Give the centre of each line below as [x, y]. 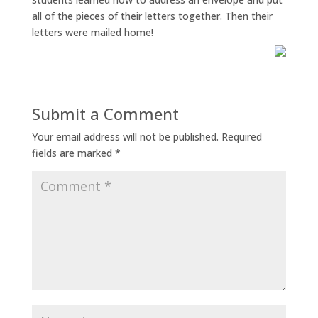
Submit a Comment [105, 113]
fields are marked [73, 153]
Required [241, 136]
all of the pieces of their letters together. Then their [152, 16]
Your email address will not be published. [125, 136]
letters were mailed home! [92, 32]
